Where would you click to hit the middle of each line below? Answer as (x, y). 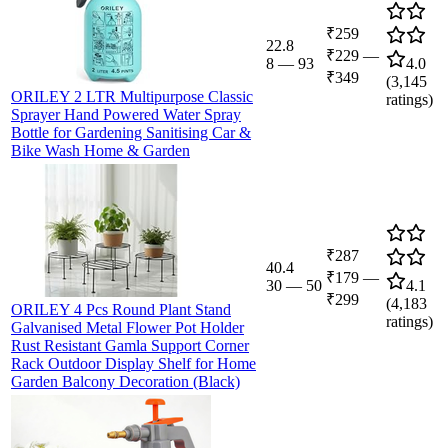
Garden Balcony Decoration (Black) (125, 381)
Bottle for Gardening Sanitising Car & (131, 132)
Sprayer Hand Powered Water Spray (126, 114)
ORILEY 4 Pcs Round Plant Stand (121, 309)
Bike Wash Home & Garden (100, 150)
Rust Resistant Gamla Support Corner (130, 345)
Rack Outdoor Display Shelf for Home (133, 363)
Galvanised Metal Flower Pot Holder (127, 327)
